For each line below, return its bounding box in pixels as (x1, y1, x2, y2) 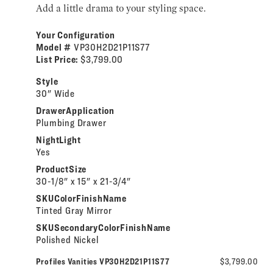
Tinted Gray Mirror (36, 205, 112, 217)
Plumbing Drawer (36, 117, 107, 129)
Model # (36, 41, 74, 54)
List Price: (36, 54, 80, 66)
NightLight (36, 134, 81, 146)
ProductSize (36, 163, 87, 175)
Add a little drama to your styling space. (36, 2, 207, 15)
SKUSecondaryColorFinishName (36, 222, 171, 234)
